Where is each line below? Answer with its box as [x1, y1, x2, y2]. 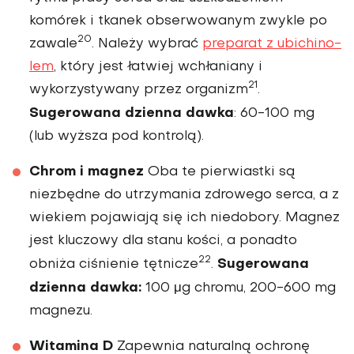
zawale [29, 37, 77, 51]
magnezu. [29, 304, 92, 318]
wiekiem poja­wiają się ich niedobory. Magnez [29, 211, 340, 224]
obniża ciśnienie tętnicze [29, 258, 198, 271]
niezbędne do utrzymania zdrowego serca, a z [29, 188, 339, 201]
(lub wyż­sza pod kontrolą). [29, 130, 204, 143]
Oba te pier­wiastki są [144, 165, 296, 179]
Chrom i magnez [29, 164, 144, 179]
